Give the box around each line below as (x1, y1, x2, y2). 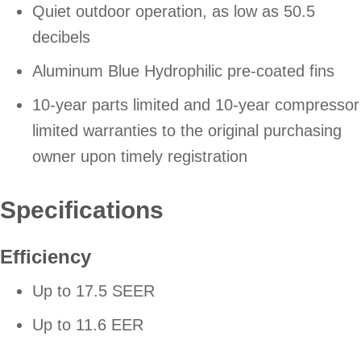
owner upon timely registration (32, 147, 247, 166)
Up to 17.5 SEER (32, 282, 155, 301)
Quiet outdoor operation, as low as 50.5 (32, 2, 315, 21)
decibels (32, 28, 90, 47)
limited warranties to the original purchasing (32, 122, 342, 140)
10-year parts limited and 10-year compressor (32, 96, 359, 114)
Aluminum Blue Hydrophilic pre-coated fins (32, 62, 334, 81)
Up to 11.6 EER (32, 316, 143, 334)
